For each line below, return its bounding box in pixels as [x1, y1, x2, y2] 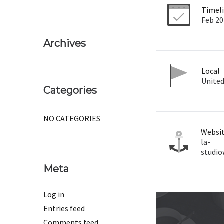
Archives [43, 37, 86, 49]
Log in [43, 189, 64, 199]
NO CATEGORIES [43, 113, 100, 123]
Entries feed [43, 203, 85, 213]
